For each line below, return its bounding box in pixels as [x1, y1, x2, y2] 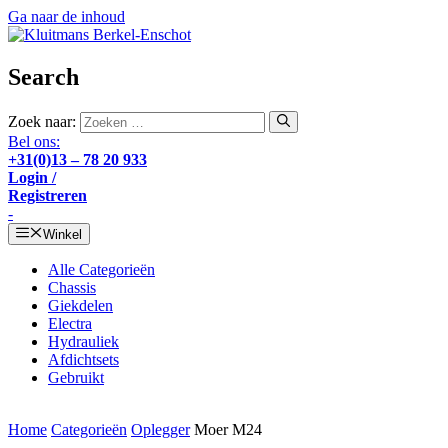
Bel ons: [8, 133, 60, 151]
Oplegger [131, 421, 190, 439]
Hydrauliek [48, 333, 119, 351]
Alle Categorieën [48, 261, 155, 279]
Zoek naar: [8, 113, 76, 131]
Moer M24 [194, 421, 262, 439]
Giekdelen [48, 297, 113, 315]
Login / [8, 169, 56, 187]
